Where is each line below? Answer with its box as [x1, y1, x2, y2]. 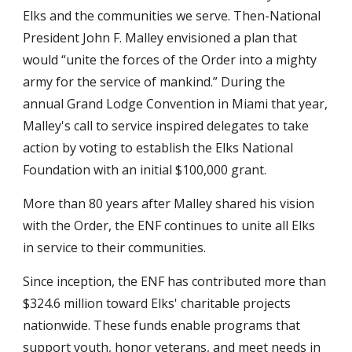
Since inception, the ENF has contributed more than [23, 273, 327, 290]
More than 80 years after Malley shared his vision [23, 195, 315, 212]
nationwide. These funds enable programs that [23, 317, 301, 334]
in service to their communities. [23, 239, 207, 256]
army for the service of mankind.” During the [23, 73, 286, 90]
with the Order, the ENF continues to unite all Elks [23, 217, 316, 234]
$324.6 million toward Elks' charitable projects [23, 295, 291, 312]
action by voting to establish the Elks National [23, 139, 294, 156]
